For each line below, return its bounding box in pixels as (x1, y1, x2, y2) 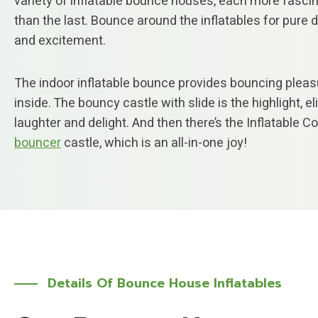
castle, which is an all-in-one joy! (61, 133, 247, 153)
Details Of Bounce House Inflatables (47, 273, 282, 293)
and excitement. (14, 31, 106, 50)
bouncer (14, 133, 61, 153)
